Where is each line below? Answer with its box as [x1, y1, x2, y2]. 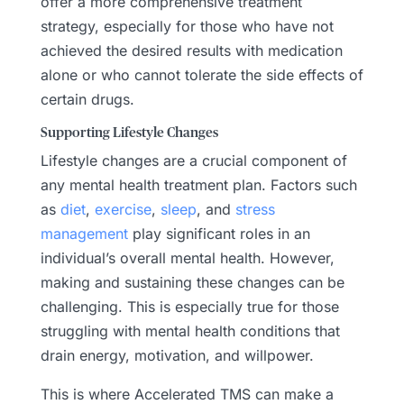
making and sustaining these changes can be [40, 272, 344, 291]
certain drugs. [40, 89, 134, 108]
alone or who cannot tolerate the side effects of [40, 65, 363, 84]
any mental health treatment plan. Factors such [40, 175, 357, 194]
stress [234, 199, 275, 218]
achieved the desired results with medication [40, 41, 343, 60]
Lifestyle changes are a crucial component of [40, 151, 347, 170]
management [40, 224, 128, 243]
